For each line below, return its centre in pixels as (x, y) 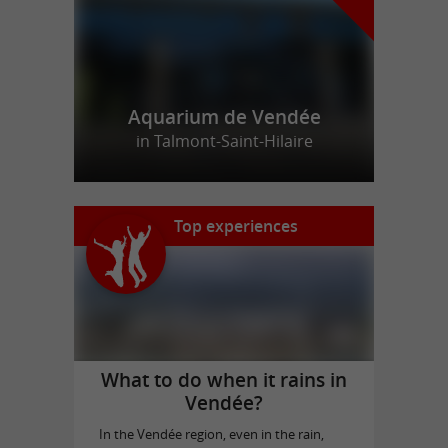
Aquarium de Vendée (224, 116)
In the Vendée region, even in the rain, (211, 434)
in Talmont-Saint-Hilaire (224, 140)
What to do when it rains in (224, 380)
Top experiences (236, 225)
